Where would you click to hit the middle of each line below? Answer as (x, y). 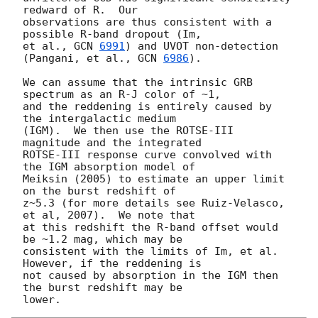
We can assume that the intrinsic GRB (138, 83)
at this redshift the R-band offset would (150, 227)
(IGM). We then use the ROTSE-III (128, 131)
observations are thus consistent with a (147, 22)
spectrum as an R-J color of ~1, (122, 95)
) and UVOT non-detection (202, 46)
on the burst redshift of (99, 191)
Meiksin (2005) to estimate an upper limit (154, 179)
